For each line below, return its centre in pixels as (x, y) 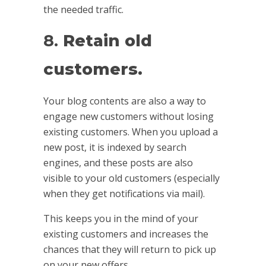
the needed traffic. (84, 9)
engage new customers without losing (128, 117)
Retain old (107, 40)
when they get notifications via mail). (125, 194)
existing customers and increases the (126, 234)
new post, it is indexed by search (115, 148)
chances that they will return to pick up (129, 250)
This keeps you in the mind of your (121, 219)
